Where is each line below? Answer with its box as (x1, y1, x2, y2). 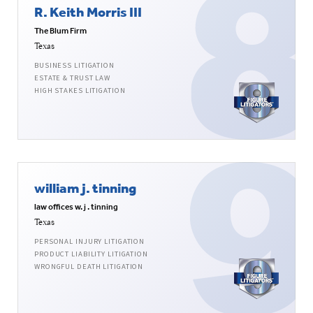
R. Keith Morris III (34, 3, 142, 21)
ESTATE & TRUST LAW (34, 73, 110, 84)
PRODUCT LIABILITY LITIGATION (34, 249, 148, 260)
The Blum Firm (34, 25, 87, 37)
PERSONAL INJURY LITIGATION (34, 236, 145, 247)
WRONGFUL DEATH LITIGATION (34, 261, 144, 272)
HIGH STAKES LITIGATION (34, 85, 126, 96)
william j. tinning (34, 179, 136, 197)
